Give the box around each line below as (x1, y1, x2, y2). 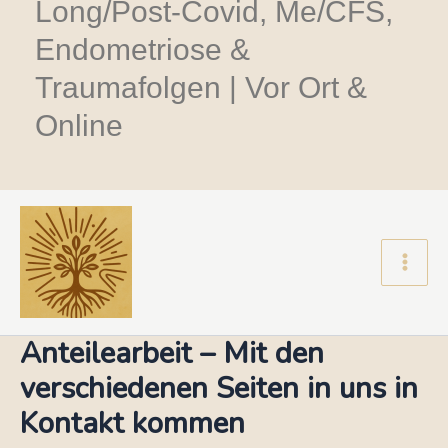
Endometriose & (35, 33, 250, 66)
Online (35, 109, 123, 142)
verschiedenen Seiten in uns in (20, 367, 418, 408)
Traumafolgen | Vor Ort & (35, 71, 367, 104)
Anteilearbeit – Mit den (20, 332, 324, 373)
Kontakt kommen (20, 402, 245, 443)
